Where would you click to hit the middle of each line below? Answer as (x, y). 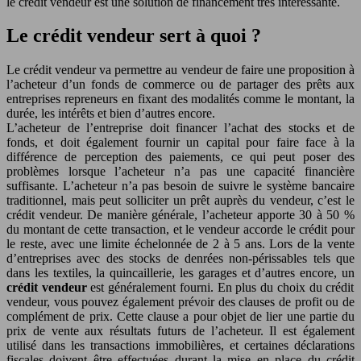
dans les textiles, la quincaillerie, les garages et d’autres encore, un (180, 273)
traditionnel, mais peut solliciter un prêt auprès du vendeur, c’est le (180, 201)
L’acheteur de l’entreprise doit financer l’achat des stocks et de (180, 128)
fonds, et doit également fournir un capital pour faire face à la (180, 143)
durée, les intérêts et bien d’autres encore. (111, 114)
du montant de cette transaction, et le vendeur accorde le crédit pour (180, 230)
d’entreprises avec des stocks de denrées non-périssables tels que (180, 259)
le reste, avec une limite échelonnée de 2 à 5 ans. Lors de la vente (180, 244)
